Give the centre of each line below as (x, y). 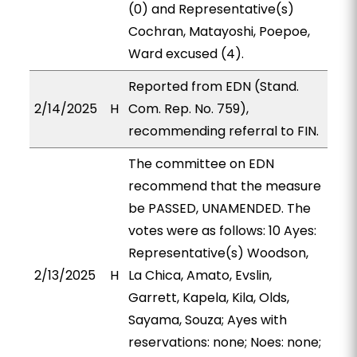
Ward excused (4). (186, 54)
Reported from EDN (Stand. (213, 86)
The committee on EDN (201, 164)
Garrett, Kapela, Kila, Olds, (208, 298)
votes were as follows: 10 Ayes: (222, 231)
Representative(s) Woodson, (218, 253)
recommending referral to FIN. (223, 131)
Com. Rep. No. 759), (188, 109)
